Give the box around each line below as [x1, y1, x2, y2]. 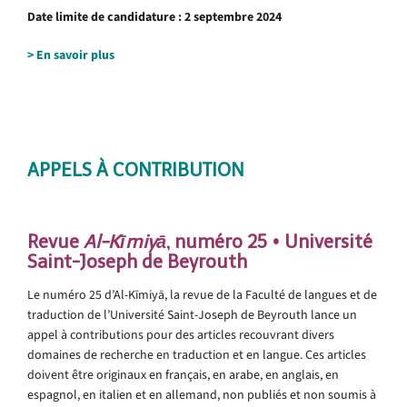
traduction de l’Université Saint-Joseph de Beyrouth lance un [27, 305, 357, 323]
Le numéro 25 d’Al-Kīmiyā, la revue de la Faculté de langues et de [27, 285, 377, 303]
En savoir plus [36, 45, 114, 64]
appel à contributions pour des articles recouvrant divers [27, 325, 334, 343]
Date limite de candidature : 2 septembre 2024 [27, 7, 282, 25]
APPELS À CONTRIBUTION [27, 158, 244, 181]
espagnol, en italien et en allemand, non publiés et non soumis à [27, 385, 376, 403]
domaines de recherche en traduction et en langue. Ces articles [27, 345, 366, 363]
